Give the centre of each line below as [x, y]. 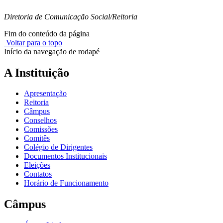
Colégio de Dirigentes [58, 147]
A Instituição [37, 72]
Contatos [38, 174]
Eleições [37, 165]
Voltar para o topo [33, 42]
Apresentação [45, 94]
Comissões [41, 129]
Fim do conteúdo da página [47, 33]
